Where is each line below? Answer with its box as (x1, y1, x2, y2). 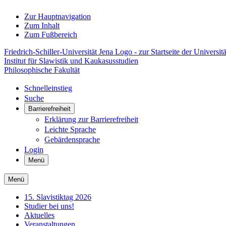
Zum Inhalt (24, 21, 60, 30)
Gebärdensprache (44, 135, 100, 144)
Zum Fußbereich (24, 30, 77, 39)
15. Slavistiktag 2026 (24, 193, 91, 201)
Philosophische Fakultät (4, 66, 80, 74)
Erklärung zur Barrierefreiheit (44, 115, 138, 124)
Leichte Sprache (44, 125, 96, 134)
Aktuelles (24, 211, 54, 219)
